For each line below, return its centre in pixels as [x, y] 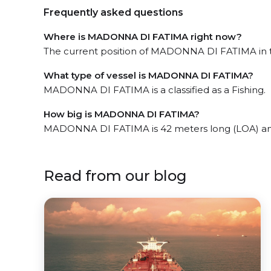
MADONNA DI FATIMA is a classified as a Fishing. [155, 90]
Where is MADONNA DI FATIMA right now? [143, 37]
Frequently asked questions [113, 12]
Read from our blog [115, 176]
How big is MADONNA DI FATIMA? [122, 114]
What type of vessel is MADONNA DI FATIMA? [149, 75]
